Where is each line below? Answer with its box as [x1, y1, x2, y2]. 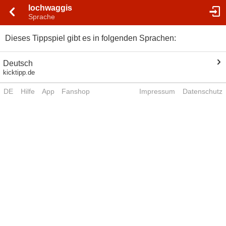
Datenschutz [182, 87, 222, 96]
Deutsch [3, 59, 33, 68]
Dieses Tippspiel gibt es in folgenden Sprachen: [5, 34, 176, 43]
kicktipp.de [3, 68, 35, 76]
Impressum [139, 87, 176, 96]
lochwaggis [28, 4, 72, 12]
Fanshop [62, 87, 90, 96]
